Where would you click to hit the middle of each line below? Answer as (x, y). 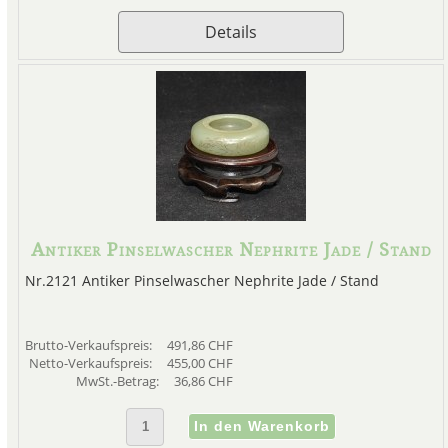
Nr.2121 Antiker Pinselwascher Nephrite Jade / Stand (201, 281)
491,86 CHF (199, 345)
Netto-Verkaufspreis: (91, 363)
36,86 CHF (203, 381)
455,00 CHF (199, 363)
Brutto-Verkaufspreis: (89, 345)
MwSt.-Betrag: (118, 381)
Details (231, 32)
